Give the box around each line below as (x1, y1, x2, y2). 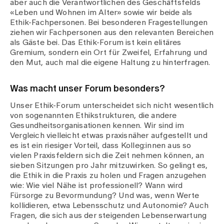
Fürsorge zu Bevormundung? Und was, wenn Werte (10, 191, 199, 199)
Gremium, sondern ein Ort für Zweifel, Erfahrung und (10, 48, 207, 56)
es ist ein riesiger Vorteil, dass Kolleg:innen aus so (10, 141, 191, 149)
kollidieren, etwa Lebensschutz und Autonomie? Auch (10, 201, 209, 209)
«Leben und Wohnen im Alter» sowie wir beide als (10, 8, 192, 16)
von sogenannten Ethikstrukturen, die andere (10, 111, 177, 119)
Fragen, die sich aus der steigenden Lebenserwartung (10, 211, 207, 219)
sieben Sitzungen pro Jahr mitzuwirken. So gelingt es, (10, 161, 208, 169)
